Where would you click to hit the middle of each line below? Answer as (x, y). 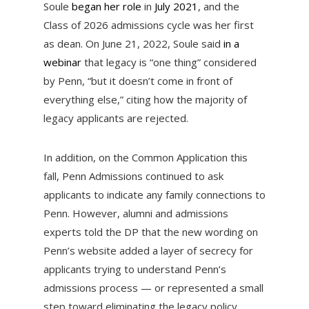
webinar (62, 62)
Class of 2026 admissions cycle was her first (148, 25)
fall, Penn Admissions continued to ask (133, 176)
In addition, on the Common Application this (145, 158)
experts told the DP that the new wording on (150, 232)
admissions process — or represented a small (153, 288)
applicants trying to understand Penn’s (134, 269)
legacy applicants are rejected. (116, 118)
